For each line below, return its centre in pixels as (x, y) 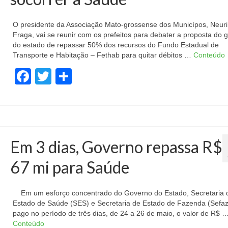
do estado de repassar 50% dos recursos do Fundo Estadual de (116, 45)
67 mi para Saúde (69, 167)
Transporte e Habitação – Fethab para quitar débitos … (103, 55)
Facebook (67, 76)
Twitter (75, 76)
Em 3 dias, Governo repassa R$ (116, 147)
